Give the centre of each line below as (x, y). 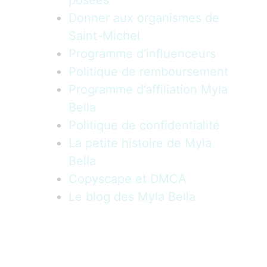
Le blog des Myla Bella (132, 196)
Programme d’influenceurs (142, 53)
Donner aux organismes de (144, 18)
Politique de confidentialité (144, 125)
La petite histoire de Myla (140, 143)
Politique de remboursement (148, 71)
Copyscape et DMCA (128, 178)
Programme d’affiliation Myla (148, 89)
